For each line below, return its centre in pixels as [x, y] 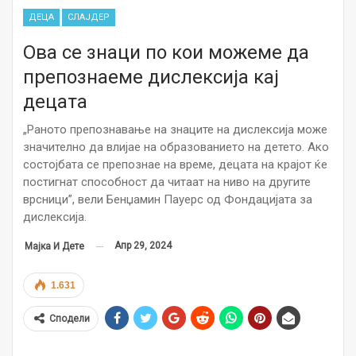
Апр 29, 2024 [143, 246]
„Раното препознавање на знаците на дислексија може [175, 130]
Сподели [70, 319]
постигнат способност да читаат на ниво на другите [167, 182]
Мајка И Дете [54, 247]
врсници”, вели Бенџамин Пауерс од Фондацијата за [168, 200]
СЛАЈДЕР [89, 17]
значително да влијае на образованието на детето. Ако [176, 147]
